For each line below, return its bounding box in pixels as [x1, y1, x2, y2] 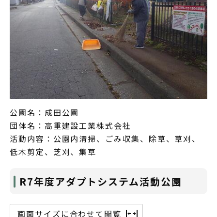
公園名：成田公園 [10, 106, 79, 118]
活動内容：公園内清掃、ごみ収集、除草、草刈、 [10, 132, 201, 144]
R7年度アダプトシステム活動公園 [19, 174, 182, 188]
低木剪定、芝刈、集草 [10, 145, 97, 157]
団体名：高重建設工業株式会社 [10, 119, 131, 131]
